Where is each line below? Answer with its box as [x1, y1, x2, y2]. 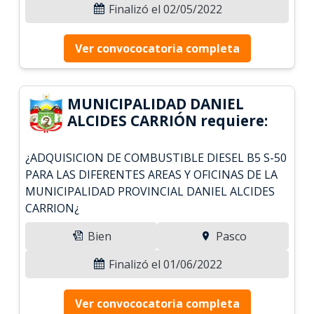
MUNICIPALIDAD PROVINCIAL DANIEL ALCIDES [25, 183, 275, 199]
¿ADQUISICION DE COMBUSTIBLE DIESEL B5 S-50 [25, 149, 287, 165]
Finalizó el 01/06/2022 [106, 256, 222, 272]
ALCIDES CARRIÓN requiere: [67, 110, 268, 130]
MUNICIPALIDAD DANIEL [67, 93, 245, 114]
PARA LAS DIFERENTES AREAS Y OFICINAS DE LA [25, 166, 278, 182]
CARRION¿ [25, 200, 80, 216]
